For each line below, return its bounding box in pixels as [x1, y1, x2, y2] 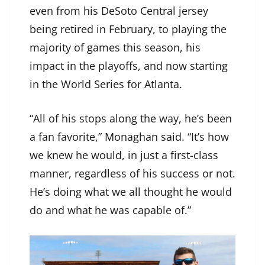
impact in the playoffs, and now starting [30, 59, 228, 73]
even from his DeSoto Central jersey [30, 4, 208, 18]
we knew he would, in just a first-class [30, 148, 218, 163]
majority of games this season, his [30, 40, 201, 55]
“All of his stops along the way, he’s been [30, 111, 232, 126]
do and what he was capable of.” [30, 203, 194, 218]
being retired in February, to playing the [30, 22, 227, 37]
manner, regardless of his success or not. [30, 166, 235, 181]
